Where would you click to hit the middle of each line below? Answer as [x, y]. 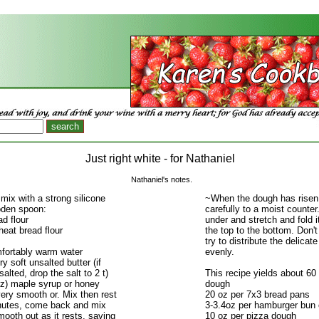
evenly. [220, 251]
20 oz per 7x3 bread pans [257, 294]
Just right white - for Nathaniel [162, 159]
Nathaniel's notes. [162, 179]
